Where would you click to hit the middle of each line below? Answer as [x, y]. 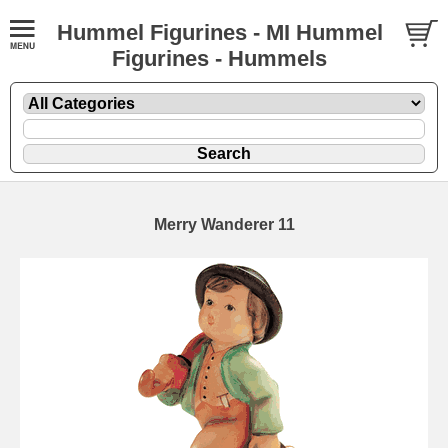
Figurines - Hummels [219, 58]
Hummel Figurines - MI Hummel [219, 32]
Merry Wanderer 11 [224, 224]
